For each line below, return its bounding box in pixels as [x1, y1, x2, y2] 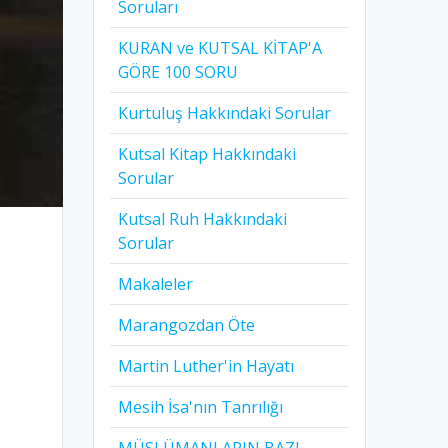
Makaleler [118, 273, 194, 296]
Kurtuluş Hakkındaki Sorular [118, 102, 332, 125]
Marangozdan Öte [118, 314, 256, 337]
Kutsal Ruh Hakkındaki [118, 208, 288, 231]
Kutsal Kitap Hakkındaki [118, 143, 297, 166]
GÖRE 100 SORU [118, 61, 239, 84]
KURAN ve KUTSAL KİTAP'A [118, 37, 323, 60]
